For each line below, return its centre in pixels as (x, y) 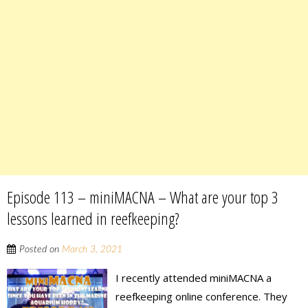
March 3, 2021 (92, 250)
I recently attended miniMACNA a (194, 278)
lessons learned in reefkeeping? (93, 219)
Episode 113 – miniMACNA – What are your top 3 (143, 197)
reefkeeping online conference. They (202, 297)
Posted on (41, 250)
